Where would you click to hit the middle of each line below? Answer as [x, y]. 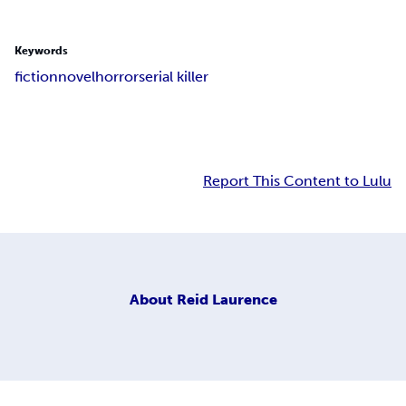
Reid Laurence [227, 299]
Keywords [41, 51]
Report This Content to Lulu [297, 181]
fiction [36, 77]
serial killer [174, 77]
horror [117, 77]
